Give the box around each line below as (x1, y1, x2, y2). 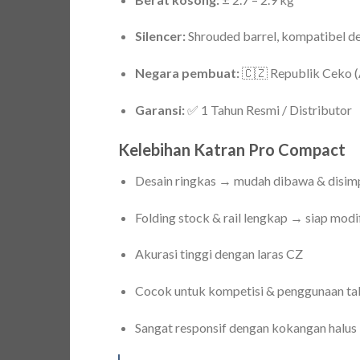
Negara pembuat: (134, 65, 239, 81)
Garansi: (134, 102, 185, 118)
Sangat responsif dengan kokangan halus (134, 320, 357, 336)
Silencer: (134, 28, 186, 44)
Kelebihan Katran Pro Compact (118, 139, 346, 159)
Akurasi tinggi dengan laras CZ (134, 246, 303, 262)
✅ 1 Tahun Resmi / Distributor (184, 102, 352, 118)
